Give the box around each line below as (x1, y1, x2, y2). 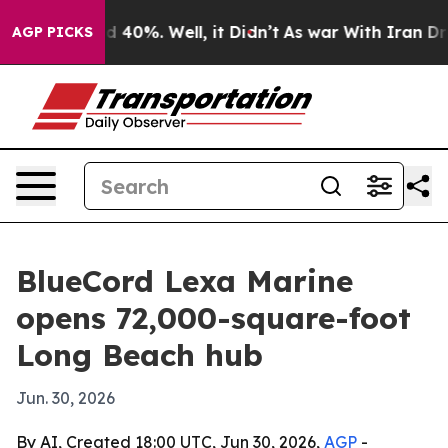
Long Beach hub (16, 336, 263, 374)
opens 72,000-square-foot (16, 299, 411, 337)
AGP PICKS (12, 23, 93, 41)
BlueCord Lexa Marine (16, 262, 353, 300)
